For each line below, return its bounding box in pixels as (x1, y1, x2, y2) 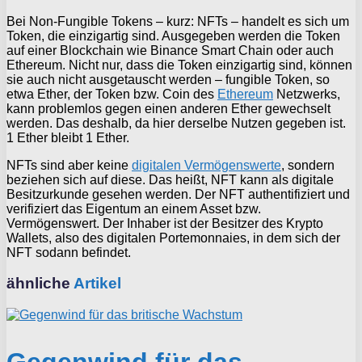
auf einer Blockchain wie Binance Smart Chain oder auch (6, 43, 334, 57)
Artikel (70, 275, 121, 293)
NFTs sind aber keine (6, 158, 132, 172)
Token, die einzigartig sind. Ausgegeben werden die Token (6, 28, 340, 43)
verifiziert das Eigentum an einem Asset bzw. (6, 201, 261, 216)
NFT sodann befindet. (6, 245, 131, 259)
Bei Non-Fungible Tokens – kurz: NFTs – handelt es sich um (6, 14, 349, 28)
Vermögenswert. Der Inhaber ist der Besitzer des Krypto (6, 216, 323, 230)
